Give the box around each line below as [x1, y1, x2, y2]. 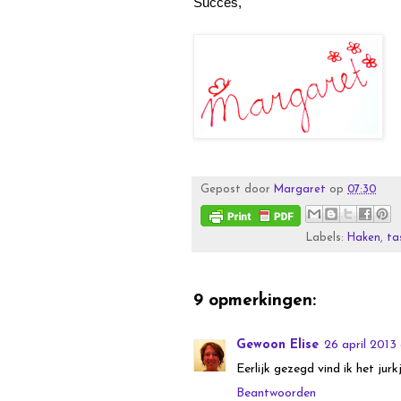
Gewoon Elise [236, 337, 319, 352]
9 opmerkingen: [193, 292, 316, 310]
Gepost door [200, 184, 274, 196]
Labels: [306, 232, 348, 243]
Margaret [274, 184, 326, 196]
